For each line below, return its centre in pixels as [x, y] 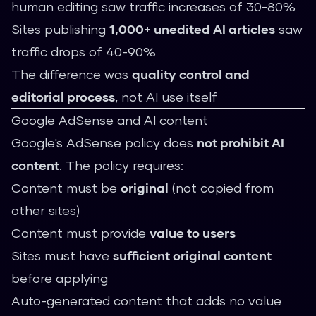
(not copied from [221, 188]
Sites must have [62, 255]
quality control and [191, 74]
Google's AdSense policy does [104, 142]
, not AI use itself [166, 97]
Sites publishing [60, 29]
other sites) [45, 210]
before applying [60, 278]
